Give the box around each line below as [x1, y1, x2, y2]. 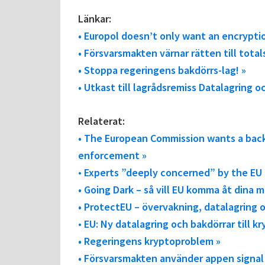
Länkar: [78, 12, 111, 26]
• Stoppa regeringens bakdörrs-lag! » [78, 63, 246, 77]
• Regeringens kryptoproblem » [78, 234, 221, 248]
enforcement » [78, 148, 147, 163]
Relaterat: [78, 114, 125, 128]
